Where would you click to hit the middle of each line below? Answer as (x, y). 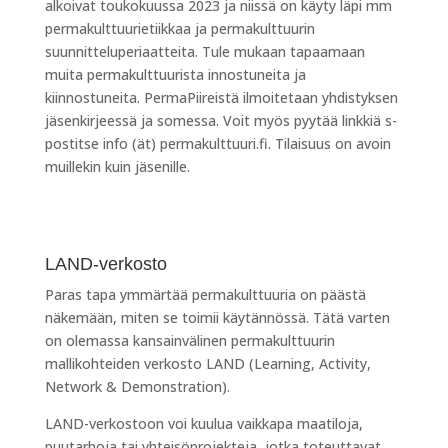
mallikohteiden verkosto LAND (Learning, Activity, (207, 363)
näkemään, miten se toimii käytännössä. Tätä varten (217, 317)
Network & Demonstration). (137, 386)
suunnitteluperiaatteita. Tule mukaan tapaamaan (204, 51)
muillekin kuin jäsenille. (119, 166)
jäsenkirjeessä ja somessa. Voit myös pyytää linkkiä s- (220, 120)
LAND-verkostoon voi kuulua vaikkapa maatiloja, (203, 423)
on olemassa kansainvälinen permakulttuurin (189, 340)
